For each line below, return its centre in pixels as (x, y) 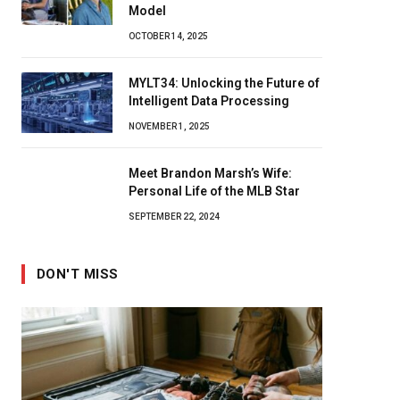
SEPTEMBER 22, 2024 (174, 217)
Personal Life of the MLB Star (214, 191)
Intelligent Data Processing (209, 101)
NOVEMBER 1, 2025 (169, 126)
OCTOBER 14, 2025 (168, 36)
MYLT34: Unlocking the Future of (224, 83)
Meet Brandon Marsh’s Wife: (210, 173)
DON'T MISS (78, 274)
